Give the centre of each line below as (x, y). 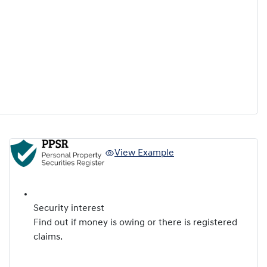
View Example (144, 153)
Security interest (69, 208)
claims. (48, 237)
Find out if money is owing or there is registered (135, 223)
